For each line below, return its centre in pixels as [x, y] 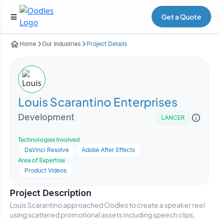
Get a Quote [181, 17]
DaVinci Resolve [47, 150]
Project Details [107, 44]
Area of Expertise [42, 160]
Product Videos [45, 170]
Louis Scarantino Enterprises [98, 102]
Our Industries [61, 44]
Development [46, 117]
